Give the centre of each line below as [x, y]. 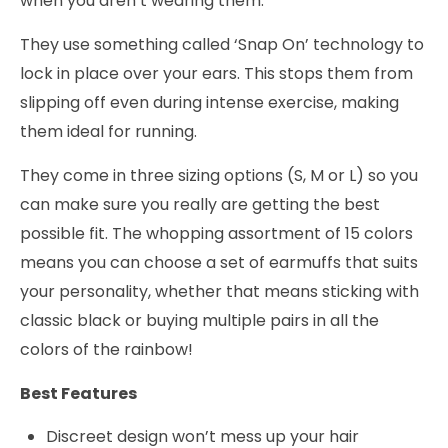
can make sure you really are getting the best [200, 205]
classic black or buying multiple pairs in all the [199, 321]
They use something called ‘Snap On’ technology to [222, 45]
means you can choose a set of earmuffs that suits [219, 263]
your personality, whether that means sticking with [219, 292]
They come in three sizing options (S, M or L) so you [219, 176]
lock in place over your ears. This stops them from [216, 74]
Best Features [78, 394]
